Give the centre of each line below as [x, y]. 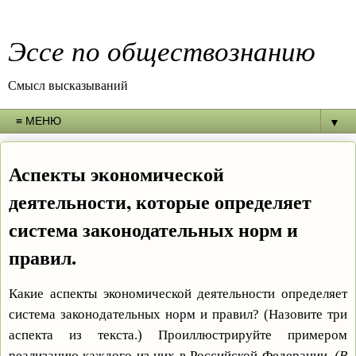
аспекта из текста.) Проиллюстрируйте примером [178, 335]
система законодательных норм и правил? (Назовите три [178, 314]
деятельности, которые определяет [160, 201]
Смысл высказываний [68, 85]
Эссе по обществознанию [162, 50]
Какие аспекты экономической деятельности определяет [178, 293]
